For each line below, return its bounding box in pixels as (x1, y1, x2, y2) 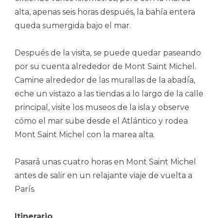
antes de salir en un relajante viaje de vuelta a (15, 170, 192, 180)
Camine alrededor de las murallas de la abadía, (15, 75, 195, 85)
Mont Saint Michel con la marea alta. (15, 129, 155, 139)
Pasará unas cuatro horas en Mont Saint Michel (15, 157, 196, 166)
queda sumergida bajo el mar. (15, 20, 131, 30)
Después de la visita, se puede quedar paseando (15, 48, 201, 57)
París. (15, 184, 36, 194)
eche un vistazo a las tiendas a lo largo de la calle (15, 89, 203, 98)
